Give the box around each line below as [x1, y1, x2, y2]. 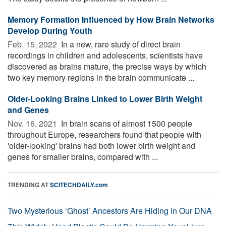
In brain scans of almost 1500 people [59, 117, 192, 129]
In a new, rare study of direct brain [59, 38, 181, 50]
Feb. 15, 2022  [8, 38, 59, 50]
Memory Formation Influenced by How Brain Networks [8, 13, 214, 25]
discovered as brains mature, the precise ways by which [8, 60, 206, 72]
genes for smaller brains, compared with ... [8, 150, 158, 162]
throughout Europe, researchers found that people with [8, 128, 201, 140]
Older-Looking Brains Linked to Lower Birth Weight [8, 92, 202, 104]
